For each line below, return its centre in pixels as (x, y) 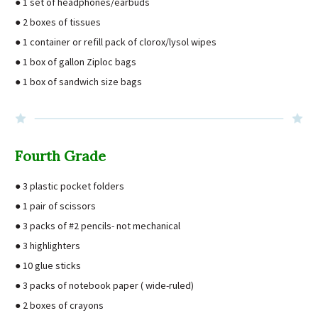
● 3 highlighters (48, 245)
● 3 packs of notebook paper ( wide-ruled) (104, 285)
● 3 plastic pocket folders (70, 186)
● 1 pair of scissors (55, 205)
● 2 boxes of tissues (58, 22)
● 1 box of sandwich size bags (78, 81)
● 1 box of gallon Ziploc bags (76, 61)
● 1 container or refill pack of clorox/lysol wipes (116, 42)
